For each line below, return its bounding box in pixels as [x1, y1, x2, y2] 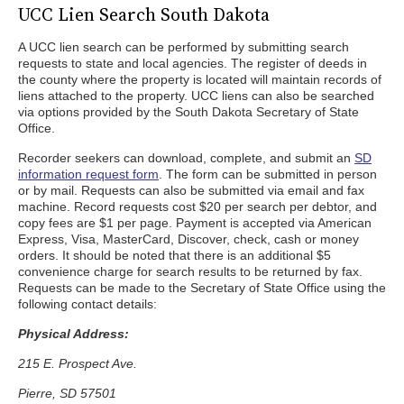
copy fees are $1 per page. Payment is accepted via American [18, 216, 372, 230]
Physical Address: [18, 326, 129, 341]
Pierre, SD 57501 [18, 386, 116, 400]
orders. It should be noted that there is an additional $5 [18, 248, 331, 262]
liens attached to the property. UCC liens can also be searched [18, 88, 374, 103]
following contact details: [18, 297, 157, 311]
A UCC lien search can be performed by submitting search [18, 40, 349, 54]
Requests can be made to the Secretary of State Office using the [18, 280, 386, 295]
